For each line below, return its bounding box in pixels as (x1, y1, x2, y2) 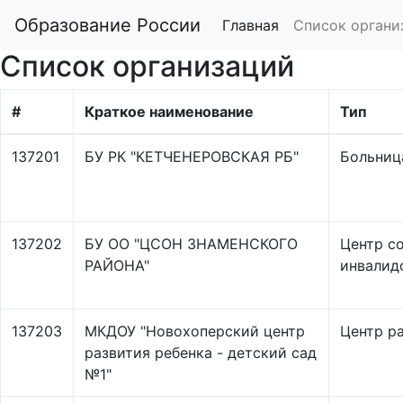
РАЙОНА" (85, 256, 149, 274)
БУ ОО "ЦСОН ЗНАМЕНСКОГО (85, 235, 298, 253)
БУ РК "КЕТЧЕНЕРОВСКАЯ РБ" (85, 148, 299, 166)
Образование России (14, 14, 201, 36)
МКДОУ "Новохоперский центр (85, 322, 305, 340)
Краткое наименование (85, 103, 254, 121)
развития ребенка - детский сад (85, 344, 317, 362)
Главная (222, 16, 279, 34)
